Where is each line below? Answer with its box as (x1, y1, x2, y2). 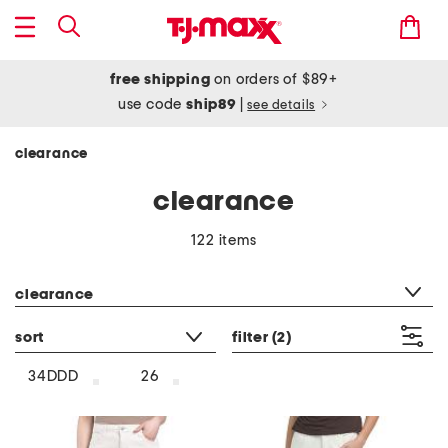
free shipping (110, 72, 211, 87)
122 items (191, 233, 257, 248)
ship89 (186, 97, 240, 112)
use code (117, 97, 187, 112)
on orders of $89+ (210, 72, 338, 87)
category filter (14, 262, 109, 276)
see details (247, 99, 316, 112)
